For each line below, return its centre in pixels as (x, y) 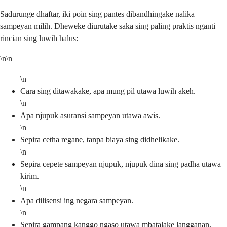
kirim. (30, 176)
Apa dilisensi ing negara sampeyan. (77, 200)
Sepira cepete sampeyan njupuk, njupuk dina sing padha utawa (121, 164)
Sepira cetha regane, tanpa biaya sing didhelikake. (100, 139)
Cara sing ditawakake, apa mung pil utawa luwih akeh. (108, 91)
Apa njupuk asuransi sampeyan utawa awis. (90, 115)
